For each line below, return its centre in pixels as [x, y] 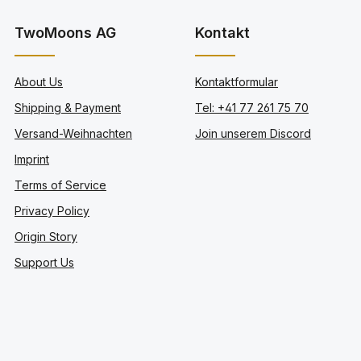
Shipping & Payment [68, 107]
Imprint [32, 159]
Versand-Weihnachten [73, 133]
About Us [39, 81]
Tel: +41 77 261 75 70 [252, 107]
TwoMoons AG [65, 32]
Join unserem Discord [253, 133]
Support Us [44, 262]
